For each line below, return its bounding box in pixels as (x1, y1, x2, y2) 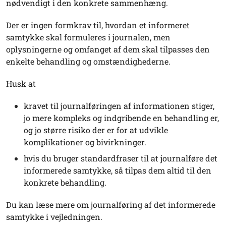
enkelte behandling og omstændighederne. (6, 56, 171, 67)
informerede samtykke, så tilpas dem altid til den (24, 164, 211, 176)
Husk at (6, 78, 36, 89)
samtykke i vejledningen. (6, 211, 102, 222)
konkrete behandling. (24, 177, 106, 188)
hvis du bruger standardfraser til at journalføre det (24, 152, 217, 163)
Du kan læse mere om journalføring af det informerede (6, 199, 215, 210)
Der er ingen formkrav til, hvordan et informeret (6, 20, 190, 31)
